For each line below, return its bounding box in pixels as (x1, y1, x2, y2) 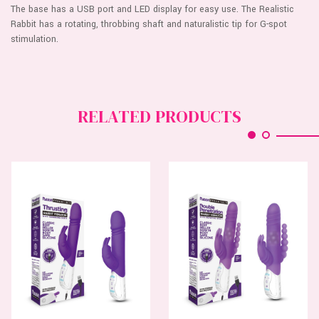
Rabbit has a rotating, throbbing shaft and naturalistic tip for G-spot (11, 17, 287, 31)
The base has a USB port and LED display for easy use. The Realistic (11, 2, 294, 16)
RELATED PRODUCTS (77, 104, 242, 128)
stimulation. (11, 32, 58, 46)
